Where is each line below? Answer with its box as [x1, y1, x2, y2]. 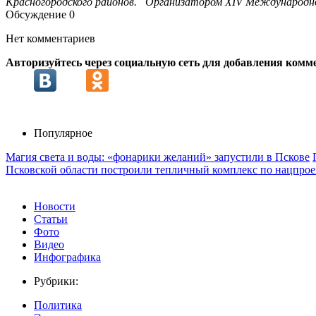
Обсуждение [6, 8, 69, 21]
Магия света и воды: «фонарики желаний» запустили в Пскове [6, 151, 310, 164]
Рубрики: [34, 275, 78, 288]
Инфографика [34, 251, 101, 264]
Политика [34, 299, 82, 312]
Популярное [34, 127, 92, 140]
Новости [34, 200, 75, 213]
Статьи [34, 213, 68, 226]
